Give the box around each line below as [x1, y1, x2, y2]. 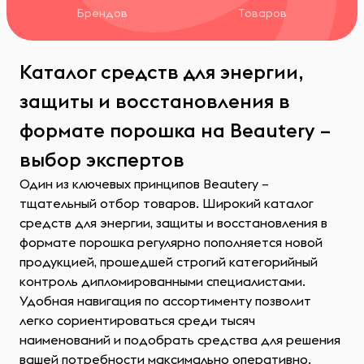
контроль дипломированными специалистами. [19, 273, 305, 289]
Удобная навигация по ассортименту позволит [19, 292, 311, 309]
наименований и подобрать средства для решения [19, 331, 340, 348]
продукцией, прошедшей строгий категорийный [19, 253, 318, 270]
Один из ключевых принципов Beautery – [19, 175, 269, 192]
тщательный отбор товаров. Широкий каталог [19, 195, 314, 211]
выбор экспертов [19, 147, 184, 171]
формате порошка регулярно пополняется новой [19, 234, 323, 250]
